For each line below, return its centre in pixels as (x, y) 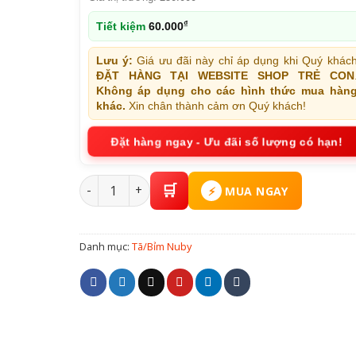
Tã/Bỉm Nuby (161, 246)
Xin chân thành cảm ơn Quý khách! (215, 106)
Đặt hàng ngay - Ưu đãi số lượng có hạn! (226, 141)
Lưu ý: (114, 60)
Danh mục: (105, 246)
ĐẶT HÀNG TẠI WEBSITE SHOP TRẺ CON (225, 75)
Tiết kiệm (122, 26)
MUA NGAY (257, 191)
